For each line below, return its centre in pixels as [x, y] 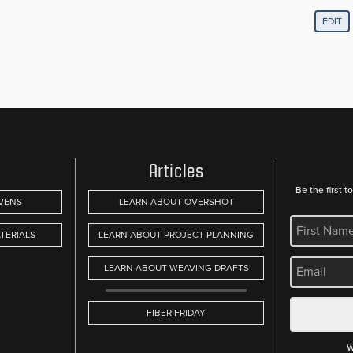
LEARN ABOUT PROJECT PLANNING [176, 234]
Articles [176, 171]
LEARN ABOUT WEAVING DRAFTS [176, 268]
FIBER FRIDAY [176, 312]
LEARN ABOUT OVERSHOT [176, 201]
